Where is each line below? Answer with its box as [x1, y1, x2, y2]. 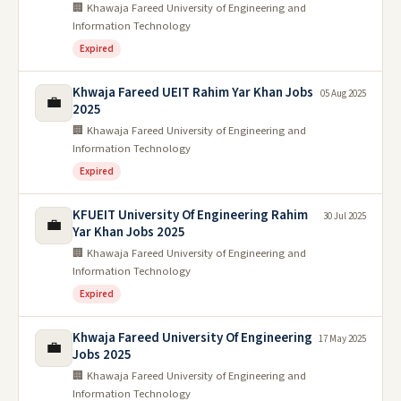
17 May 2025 [319, 331, 366, 346]
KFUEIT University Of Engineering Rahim [73, 205, 308, 225]
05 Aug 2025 [320, 86, 366, 100]
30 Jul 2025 [323, 209, 366, 223]
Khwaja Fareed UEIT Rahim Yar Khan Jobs [73, 82, 313, 102]
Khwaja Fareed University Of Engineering [73, 328, 312, 347]
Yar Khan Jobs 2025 [73, 222, 185, 242]
